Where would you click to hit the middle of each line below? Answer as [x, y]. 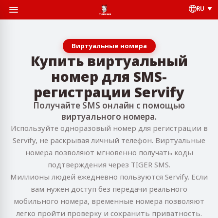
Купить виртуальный [109, 61]
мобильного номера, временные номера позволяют [109, 201]
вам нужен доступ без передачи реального [109, 189]
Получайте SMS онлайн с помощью [109, 105]
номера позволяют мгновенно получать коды [109, 152]
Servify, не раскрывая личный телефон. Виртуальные [109, 140]
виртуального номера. [109, 117]
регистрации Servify [109, 92]
